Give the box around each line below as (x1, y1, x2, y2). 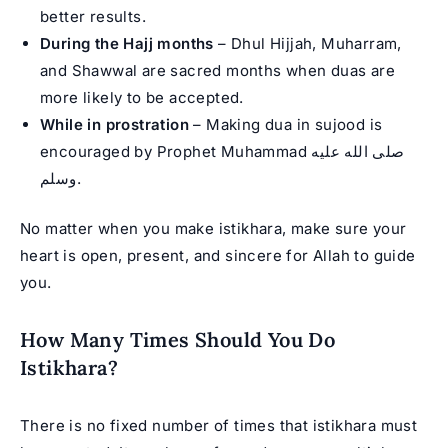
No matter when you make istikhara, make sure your (20, 218, 407, 238)
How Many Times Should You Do (20, 326, 336, 352)
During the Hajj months (40, 34, 214, 54)
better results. (40, 7, 147, 27)
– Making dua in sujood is (189, 115, 383, 135)
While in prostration (40, 115, 189, 135)
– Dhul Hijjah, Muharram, (213, 34, 402, 54)
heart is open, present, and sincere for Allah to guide (20, 245, 416, 265)
